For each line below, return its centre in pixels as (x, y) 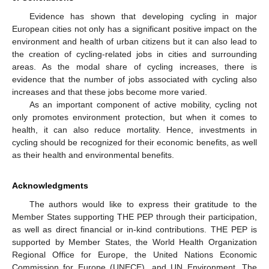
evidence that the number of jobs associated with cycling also (134, 79)
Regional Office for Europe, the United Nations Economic (134, 254)
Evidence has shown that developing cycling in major (143, 16)
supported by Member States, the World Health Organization (134, 242)
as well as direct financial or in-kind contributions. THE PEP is (134, 229)
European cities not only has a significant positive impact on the (134, 29)
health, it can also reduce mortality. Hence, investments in (134, 129)
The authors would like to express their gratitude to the (143, 204)
